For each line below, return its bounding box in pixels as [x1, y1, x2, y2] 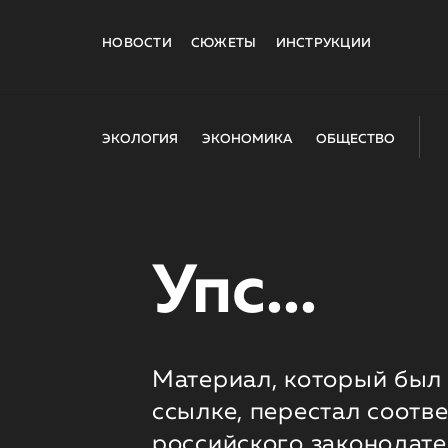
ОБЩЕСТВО [316, 132, 395, 146]
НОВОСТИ [102, 37, 172, 50]
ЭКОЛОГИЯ [102, 132, 178, 146]
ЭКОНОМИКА [202, 132, 292, 146]
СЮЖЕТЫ [190, 37, 257, 50]
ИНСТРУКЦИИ [275, 37, 372, 50]
